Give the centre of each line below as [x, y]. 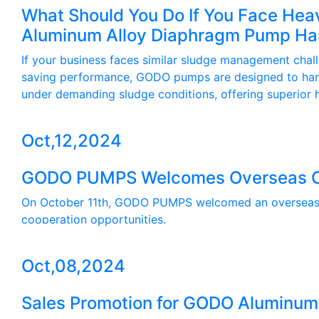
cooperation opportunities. [94, 219]
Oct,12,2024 [72, 140]
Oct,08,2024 [73, 266]
